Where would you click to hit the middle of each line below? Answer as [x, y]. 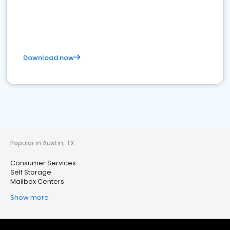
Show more [30, 197]
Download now [49, 58]
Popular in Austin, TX [42, 143]
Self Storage [31, 172]
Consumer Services [43, 163]
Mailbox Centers [37, 181]
